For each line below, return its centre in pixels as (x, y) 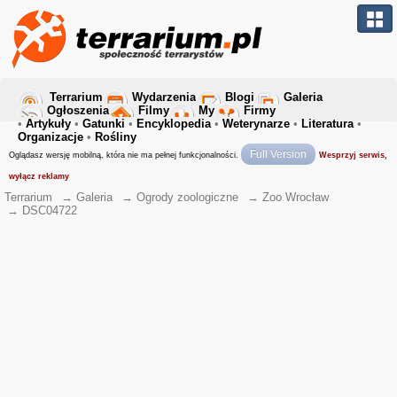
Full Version (278, 154)
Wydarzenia (164, 97)
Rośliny (116, 137)
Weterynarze (256, 124)
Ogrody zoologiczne (187, 197)
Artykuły (48, 124)
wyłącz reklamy (39, 176)
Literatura (327, 124)
